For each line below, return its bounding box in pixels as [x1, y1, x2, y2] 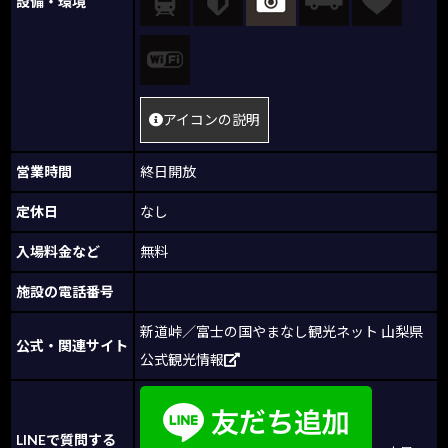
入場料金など [16, 243, 100, 261]
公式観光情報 [140, 351, 224, 369]
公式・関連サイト [16, 337, 128, 355]
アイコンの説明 [163, 111, 260, 129]
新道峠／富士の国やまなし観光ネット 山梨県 [140, 323, 423, 341]
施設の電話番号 [16, 283, 114, 301]
